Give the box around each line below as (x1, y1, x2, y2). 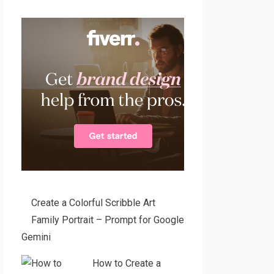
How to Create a (92, 257, 161, 269)
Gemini (21, 231, 51, 243)
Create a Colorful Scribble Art (31, 197, 155, 209)
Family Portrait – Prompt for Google (31, 214, 184, 226)
